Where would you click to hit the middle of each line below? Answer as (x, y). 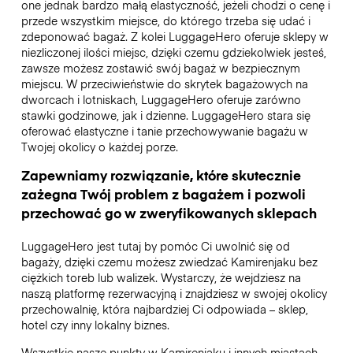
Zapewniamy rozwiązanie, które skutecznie (161, 175)
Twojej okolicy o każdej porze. (101, 147)
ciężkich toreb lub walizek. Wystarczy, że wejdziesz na (161, 278)
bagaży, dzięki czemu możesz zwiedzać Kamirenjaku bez (169, 262)
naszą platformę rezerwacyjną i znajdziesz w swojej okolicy (174, 294)
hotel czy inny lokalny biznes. (95, 325)
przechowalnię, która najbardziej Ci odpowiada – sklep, (164, 309)
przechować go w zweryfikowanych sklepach (169, 213)
